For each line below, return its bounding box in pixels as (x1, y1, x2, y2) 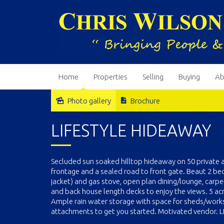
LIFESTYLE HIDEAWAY (51, 121, 211, 139)
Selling (142, 72, 163, 81)
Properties (93, 72, 127, 81)
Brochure (130, 96, 160, 105)
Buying (178, 72, 200, 81)
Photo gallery (67, 96, 111, 105)
